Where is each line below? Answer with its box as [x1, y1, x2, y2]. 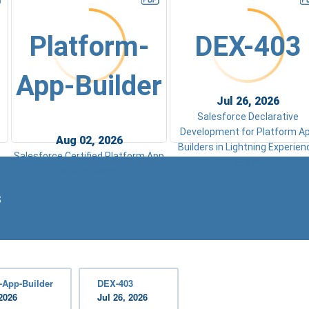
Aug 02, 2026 [55, 133, 123, 147]
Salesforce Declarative [197, 110, 299, 122]
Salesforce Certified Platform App [14, 150, 164, 161]
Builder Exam [60, 165, 118, 177]
